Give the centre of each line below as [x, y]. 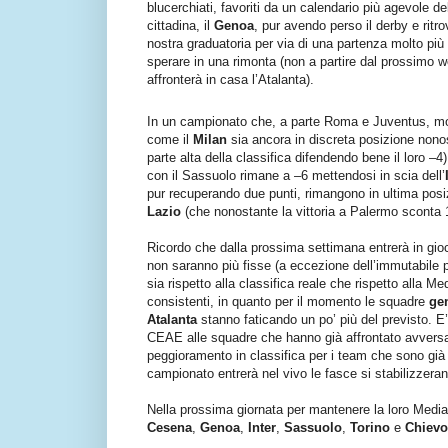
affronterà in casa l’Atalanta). [230, 80]
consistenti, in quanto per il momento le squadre [288, 302]
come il [170, 140]
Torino [370, 428]
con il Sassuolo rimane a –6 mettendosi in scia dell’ [296, 176]
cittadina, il [180, 26]
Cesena [169, 428]
